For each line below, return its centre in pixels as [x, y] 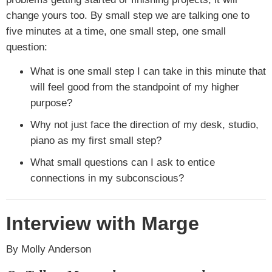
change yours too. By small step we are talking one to [128, 15]
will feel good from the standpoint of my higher [135, 87]
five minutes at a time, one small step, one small [116, 31]
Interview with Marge [103, 223]
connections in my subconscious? [107, 178]
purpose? [51, 103]
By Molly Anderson [49, 249]
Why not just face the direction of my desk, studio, [144, 124]
